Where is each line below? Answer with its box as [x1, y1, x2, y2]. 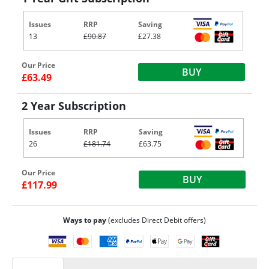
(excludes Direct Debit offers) [106, 214, 206, 225]
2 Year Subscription [22, 98, 126, 113]
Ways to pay [63, 214, 106, 225]
